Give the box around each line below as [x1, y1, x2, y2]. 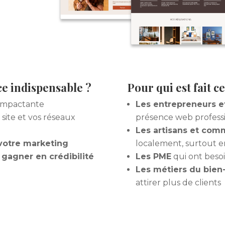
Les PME [135, 151, 171, 161]
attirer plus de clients [135, 177, 221, 187]
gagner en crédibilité [2, 151, 94, 161]
